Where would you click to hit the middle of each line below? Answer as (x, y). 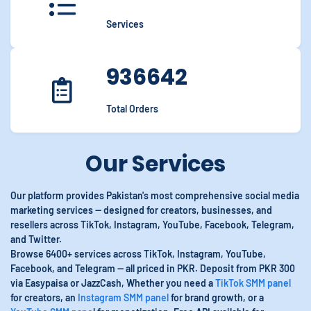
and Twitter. (36, 239)
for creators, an (44, 297)
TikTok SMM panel (253, 283)
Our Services (155, 164)
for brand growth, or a (216, 297)
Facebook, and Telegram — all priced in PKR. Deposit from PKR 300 (153, 268)
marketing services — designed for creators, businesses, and (141, 210)
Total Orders (132, 109)
